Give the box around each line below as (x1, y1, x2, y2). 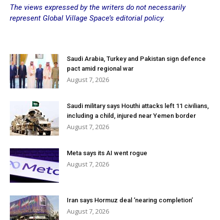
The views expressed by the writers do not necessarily (10, 3, 186, 12)
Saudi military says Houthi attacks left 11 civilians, (67, 102, 209, 110)
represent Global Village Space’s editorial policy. (10, 14, 167, 23)
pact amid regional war (67, 65, 134, 73)
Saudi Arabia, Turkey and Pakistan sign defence (67, 55, 206, 63)
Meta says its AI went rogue (67, 149, 147, 157)
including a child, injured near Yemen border (67, 112, 196, 120)
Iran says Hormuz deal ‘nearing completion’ (67, 196, 193, 204)
